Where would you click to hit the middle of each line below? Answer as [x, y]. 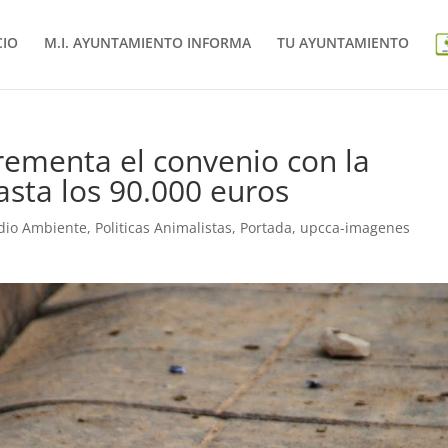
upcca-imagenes [355, 227]
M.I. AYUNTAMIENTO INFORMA [147, 43]
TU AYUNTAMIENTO [342, 43]
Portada [266, 227]
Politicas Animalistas [164, 227]
